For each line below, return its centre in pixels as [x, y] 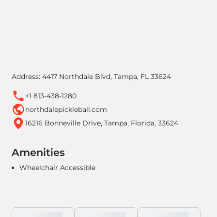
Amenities [38, 152]
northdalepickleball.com [66, 109]
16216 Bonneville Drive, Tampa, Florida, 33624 [102, 123]
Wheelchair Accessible [57, 168]
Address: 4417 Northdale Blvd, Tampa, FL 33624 [91, 77]
